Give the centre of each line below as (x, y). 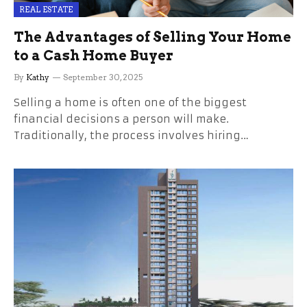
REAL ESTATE (46, 10)
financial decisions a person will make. (121, 119)
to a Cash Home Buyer (94, 56)
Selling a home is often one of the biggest (130, 102)
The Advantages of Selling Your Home (152, 37)
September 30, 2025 (103, 77)
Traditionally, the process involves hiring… (131, 135)
